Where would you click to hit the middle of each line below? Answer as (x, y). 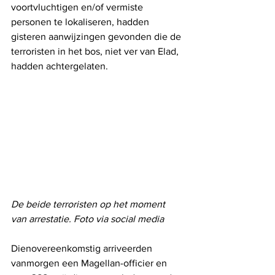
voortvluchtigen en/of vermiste (78, 7)
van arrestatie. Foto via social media (87, 219)
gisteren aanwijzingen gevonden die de (97, 37)
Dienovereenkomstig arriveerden (83, 248)
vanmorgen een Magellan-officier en (90, 263)
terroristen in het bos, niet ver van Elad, (96, 52)
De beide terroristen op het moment (89, 204)
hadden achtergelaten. (61, 66)
